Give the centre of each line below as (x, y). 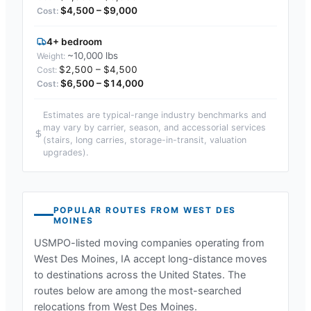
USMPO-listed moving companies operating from (149, 243)
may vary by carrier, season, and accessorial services (154, 127)
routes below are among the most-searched (138, 291)
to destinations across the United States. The (140, 275)
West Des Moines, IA (82, 259)
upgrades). (66, 152)
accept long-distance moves (199, 259)
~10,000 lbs (93, 55)
